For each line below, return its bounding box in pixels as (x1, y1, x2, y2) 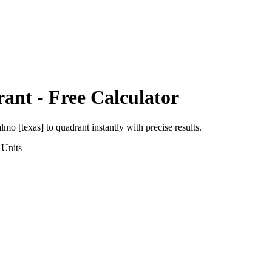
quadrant (56, 121, 89, 132)
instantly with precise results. (89, 121, 202, 132)
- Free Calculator (32, 86, 179, 109)
